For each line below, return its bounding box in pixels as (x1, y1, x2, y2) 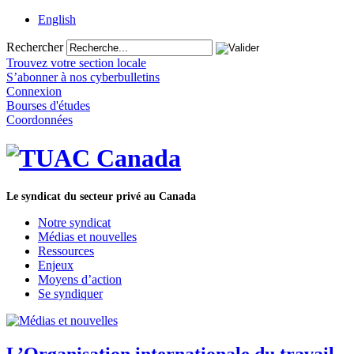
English (38, 13, 76, 26)
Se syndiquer (38, 286, 103, 300)
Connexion (6, 85, 62, 98)
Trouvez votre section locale (6, 56, 146, 70)
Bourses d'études (6, 99, 90, 112)
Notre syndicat (38, 215, 111, 229)
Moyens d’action (38, 272, 122, 286)
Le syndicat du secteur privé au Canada (6, 190, 196, 202)
